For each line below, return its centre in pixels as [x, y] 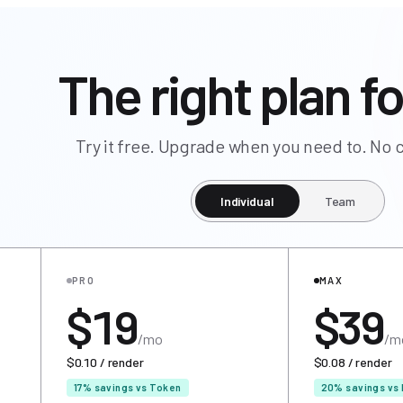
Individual [247, 201]
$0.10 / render [105, 362]
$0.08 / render [353, 362]
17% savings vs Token [127, 387]
